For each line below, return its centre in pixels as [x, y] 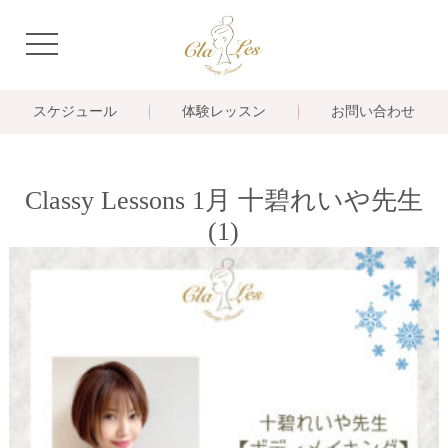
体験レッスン [223, 111]
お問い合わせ [373, 111]
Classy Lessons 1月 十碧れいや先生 [223, 200]
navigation [68, 42]
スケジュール [74, 111]
